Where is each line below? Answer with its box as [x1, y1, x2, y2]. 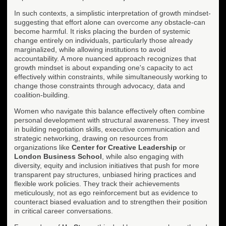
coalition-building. [14, 90, 70, 99]
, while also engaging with [102, 152, 184, 160]
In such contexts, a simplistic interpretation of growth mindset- [14, 9, 211, 17]
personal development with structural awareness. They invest [14, 116, 209, 124]
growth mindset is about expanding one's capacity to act [14, 63, 193, 72]
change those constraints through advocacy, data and [14, 81, 185, 90]
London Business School [14, 152, 102, 160]
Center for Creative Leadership [72, 143, 177, 151]
